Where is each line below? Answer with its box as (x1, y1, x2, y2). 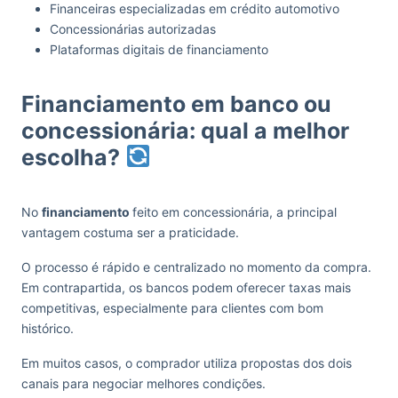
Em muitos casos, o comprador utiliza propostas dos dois (21, 354, 352, 370)
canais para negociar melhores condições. (21, 375, 266, 391)
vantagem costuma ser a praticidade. (21, 224, 243, 240)
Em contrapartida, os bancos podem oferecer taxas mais (21, 279, 351, 295)
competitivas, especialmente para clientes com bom (21, 299, 323, 315)
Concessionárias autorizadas (50, 20, 216, 36)
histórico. (21, 320, 74, 336)
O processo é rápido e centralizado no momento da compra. (21, 259, 371, 275)
